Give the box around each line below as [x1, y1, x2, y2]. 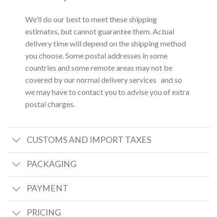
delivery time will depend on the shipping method [25, 38, 186, 48]
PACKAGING [27, 159, 77, 170]
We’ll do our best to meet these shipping [25, 14, 157, 24]
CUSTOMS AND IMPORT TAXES [27, 134, 152, 145]
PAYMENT [27, 183, 69, 194]
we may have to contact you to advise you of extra [25, 87, 189, 96]
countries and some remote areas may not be [25, 62, 172, 72]
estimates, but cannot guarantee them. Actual [25, 26, 174, 36]
